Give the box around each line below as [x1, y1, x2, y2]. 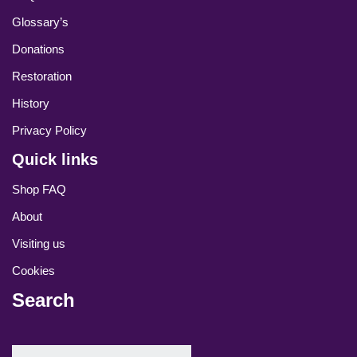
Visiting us [12, 237, 65, 250]
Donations [12, 42, 65, 56]
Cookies [12, 264, 55, 277]
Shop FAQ [12, 182, 66, 196]
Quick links [12, 151, 98, 168]
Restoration [12, 69, 72, 83]
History [12, 96, 49, 110]
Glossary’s [12, 15, 69, 29]
